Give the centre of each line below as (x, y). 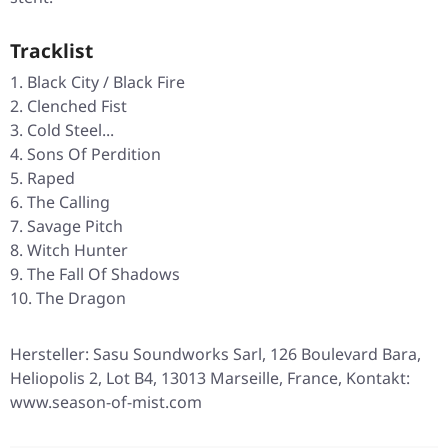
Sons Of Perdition (94, 154)
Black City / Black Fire (106, 82)
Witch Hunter (77, 250)
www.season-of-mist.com (106, 402)
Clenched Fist (77, 106)
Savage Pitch (75, 226)
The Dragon (81, 298)
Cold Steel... (70, 130)
